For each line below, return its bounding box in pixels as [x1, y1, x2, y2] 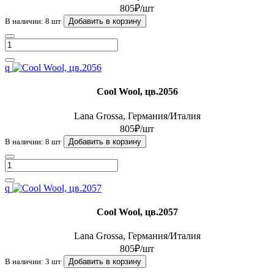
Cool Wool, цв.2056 [96, 86, 178, 97]
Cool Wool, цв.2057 [96, 206, 178, 217]
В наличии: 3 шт [5, 257, 61, 267]
